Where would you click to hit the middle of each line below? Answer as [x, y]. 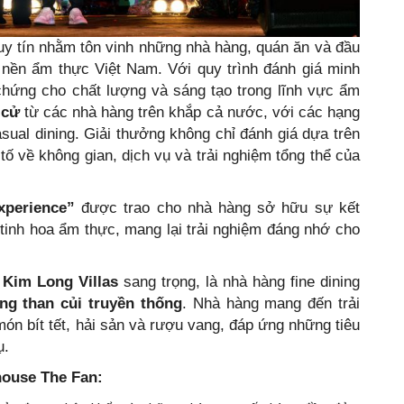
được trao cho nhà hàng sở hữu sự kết [217, 207]
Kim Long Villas [60, 281]
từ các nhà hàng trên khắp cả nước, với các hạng [189, 112]
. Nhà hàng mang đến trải [271, 303]
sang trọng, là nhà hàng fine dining [239, 281]
